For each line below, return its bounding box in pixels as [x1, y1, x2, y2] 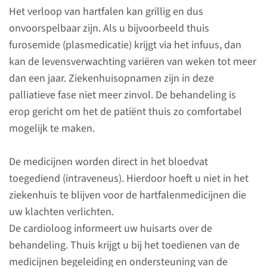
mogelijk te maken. [9, 121, 95, 136]
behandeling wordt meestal [62, 110, 187, 126]
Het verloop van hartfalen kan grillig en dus [9, 4, 203, 19]
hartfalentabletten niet [62, 77, 164, 92]
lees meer [77, 202, 121, 218]
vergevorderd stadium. [62, 160, 163, 176]
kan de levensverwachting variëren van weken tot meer [9, 54, 256, 69]
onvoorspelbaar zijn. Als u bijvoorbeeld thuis [9, 21, 209, 36]
